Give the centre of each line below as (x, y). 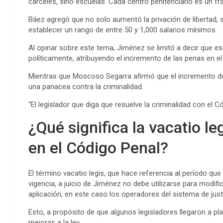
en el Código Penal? (98, 148)
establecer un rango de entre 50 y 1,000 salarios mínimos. (123, 30)
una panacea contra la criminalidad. (86, 87)
